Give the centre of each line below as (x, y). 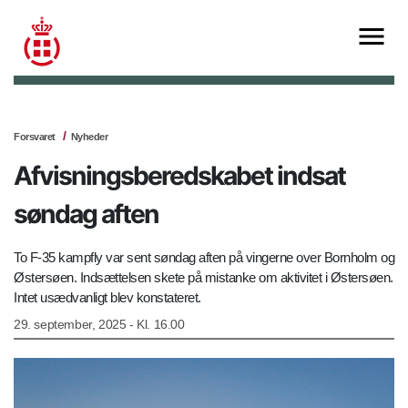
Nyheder (89, 137)
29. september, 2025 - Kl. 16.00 (99, 325)
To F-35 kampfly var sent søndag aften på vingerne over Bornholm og (204, 258)
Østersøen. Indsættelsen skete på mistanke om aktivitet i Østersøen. (204, 278)
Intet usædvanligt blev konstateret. (107, 298)
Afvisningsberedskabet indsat (179, 176)
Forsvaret (35, 137)
